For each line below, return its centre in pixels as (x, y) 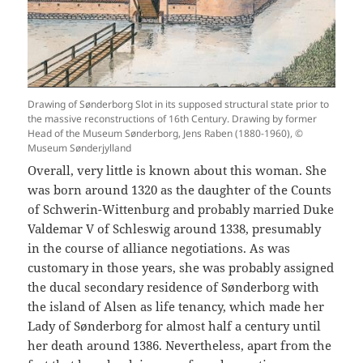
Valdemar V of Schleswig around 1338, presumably (175, 228)
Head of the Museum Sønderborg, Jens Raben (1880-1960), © (166, 133)
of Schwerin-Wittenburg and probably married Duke (181, 209)
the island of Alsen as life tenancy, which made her (176, 306)
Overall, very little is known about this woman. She (177, 170)
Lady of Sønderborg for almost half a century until (175, 325)
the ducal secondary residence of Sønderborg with (174, 286)
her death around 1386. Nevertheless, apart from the (180, 345)
